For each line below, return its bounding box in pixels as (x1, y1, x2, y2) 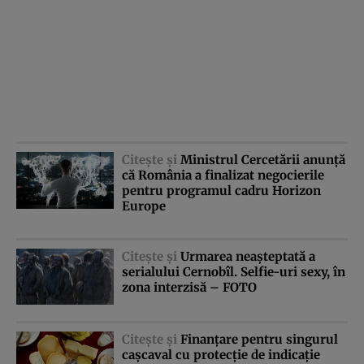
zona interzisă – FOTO (122, 279, 257, 295)
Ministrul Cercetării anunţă (180, 151, 345, 167)
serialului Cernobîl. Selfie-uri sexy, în (122, 263, 345, 279)
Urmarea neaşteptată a (180, 248, 315, 264)
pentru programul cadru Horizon (122, 182, 321, 198)
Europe (122, 197, 166, 214)
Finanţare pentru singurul (180, 331, 338, 348)
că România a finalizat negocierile (122, 167, 324, 183)
